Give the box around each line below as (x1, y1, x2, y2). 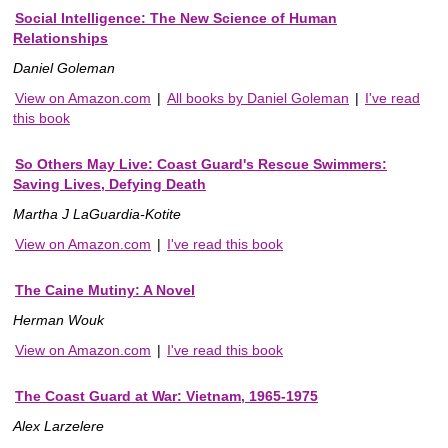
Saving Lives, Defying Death (13, 175, 206, 192)
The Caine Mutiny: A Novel (15, 281, 195, 298)
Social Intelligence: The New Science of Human (15, 9, 337, 26)
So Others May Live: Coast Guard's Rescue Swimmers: (15, 155, 387, 172)
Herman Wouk (13, 311, 104, 328)
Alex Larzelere (13, 417, 104, 434)
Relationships (13, 29, 108, 46)
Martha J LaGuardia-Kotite (13, 205, 181, 222)
